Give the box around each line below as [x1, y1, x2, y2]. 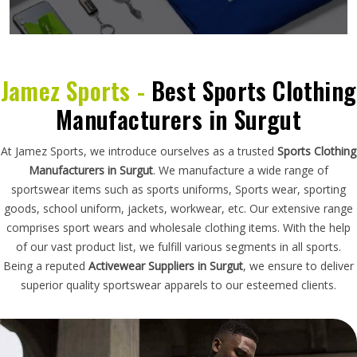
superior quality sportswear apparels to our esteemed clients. [21, 277, 336, 292]
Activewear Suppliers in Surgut [88, 257, 243, 273]
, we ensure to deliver [243, 257, 354, 273]
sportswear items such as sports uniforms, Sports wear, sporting [11, 181, 346, 197]
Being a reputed [3, 257, 88, 273]
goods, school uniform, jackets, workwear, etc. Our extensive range [4, 200, 353, 216]
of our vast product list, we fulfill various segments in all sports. [16, 238, 341, 254]
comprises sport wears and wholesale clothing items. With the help [6, 219, 351, 235]
